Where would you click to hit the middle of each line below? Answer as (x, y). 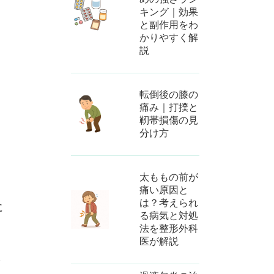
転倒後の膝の (169, 95)
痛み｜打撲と (169, 108)
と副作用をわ (169, 25)
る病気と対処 (169, 216)
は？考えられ (169, 203)
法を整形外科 (169, 229)
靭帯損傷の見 (169, 120)
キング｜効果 (169, 12)
